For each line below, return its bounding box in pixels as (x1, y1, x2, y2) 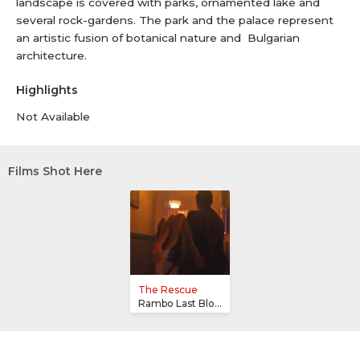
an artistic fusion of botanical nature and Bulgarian (16, 31, 300, 44)
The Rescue (138, 284, 198, 296)
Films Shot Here (8, 164, 102, 178)
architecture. (16, 49, 87, 62)
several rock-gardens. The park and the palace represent (16, 14, 333, 27)
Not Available (16, 110, 90, 123)
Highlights (16, 83, 78, 97)
